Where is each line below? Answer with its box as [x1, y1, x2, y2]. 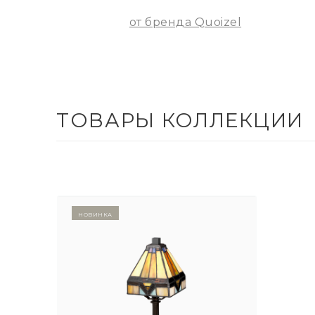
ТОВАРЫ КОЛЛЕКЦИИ [56, 108, 304, 133]
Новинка [78, 207, 112, 219]
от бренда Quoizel [129, 15, 242, 29]
